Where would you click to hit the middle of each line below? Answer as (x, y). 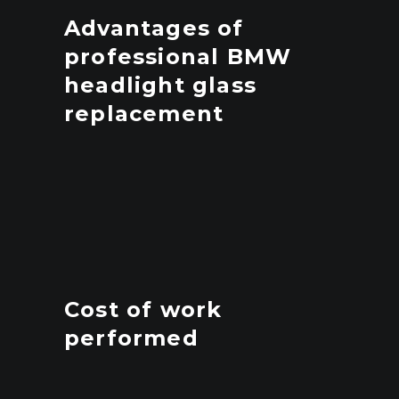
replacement (144, 114)
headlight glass (160, 85)
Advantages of (154, 28)
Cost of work (143, 309)
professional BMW (178, 57)
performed (131, 338)
